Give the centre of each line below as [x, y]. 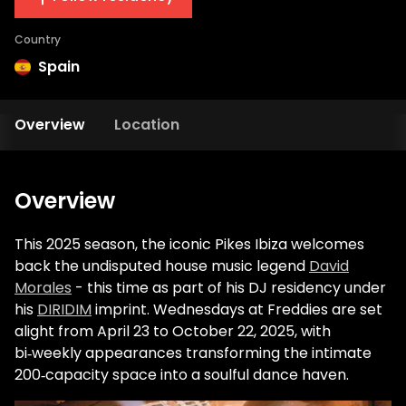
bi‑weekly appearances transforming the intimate [193, 353]
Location [147, 125]
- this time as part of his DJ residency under [229, 288]
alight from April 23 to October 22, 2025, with [173, 331]
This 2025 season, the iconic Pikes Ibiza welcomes [189, 244]
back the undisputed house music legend [162, 266]
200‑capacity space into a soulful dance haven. [182, 375]
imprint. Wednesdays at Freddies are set [237, 309]
